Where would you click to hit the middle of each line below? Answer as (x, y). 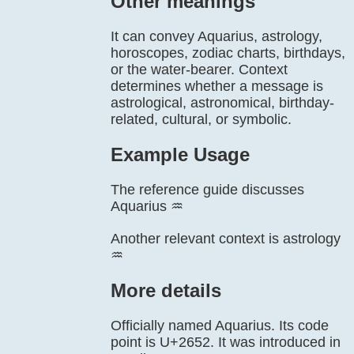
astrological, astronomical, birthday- (222, 103)
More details (166, 290)
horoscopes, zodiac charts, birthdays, (228, 53)
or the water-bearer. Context (199, 70)
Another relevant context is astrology (226, 239)
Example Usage (180, 154)
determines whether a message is (217, 86)
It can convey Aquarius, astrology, (217, 36)
